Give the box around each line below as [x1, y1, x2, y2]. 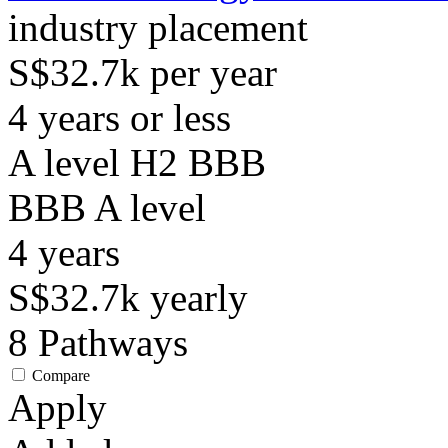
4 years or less [8, 96, 231, 139]
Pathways [38, 321, 188, 364]
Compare [32, 367, 90, 384]
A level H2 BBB [8, 141, 266, 184]
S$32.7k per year [8, 51, 277, 94]
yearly [150, 276, 248, 319]
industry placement [8, 6, 308, 49]
